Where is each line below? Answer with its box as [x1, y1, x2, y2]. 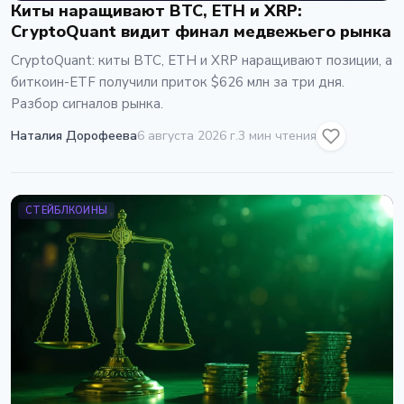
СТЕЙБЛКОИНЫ [25, 203, 108, 217]
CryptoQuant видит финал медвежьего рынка [11, 20, 391, 42]
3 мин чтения [238, 127, 317, 144]
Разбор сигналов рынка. [11, 94, 163, 113]
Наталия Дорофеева [11, 127, 137, 144]
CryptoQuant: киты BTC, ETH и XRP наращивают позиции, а [11, 50, 392, 69]
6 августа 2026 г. [137, 127, 238, 144]
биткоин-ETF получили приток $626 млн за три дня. [11, 72, 344, 91]
